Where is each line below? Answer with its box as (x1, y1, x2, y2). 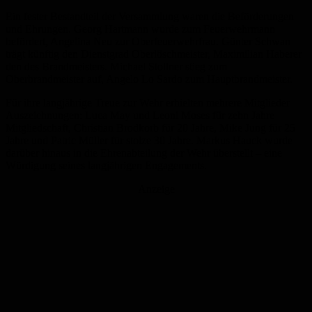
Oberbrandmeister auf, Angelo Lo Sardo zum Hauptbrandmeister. (6, 73, 292, 86)
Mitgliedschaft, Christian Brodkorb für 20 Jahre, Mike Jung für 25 (6, 122, 295, 134)
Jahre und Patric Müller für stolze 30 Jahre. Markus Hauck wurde (6, 134, 292, 147)
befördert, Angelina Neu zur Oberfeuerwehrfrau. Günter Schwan (6, 36, 290, 48)
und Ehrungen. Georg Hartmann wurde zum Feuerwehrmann (6, 23, 275, 36)
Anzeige (137, 183, 175, 196)
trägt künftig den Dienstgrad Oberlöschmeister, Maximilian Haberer (6, 48, 302, 61)
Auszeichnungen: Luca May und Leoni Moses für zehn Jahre (6, 109, 274, 122)
